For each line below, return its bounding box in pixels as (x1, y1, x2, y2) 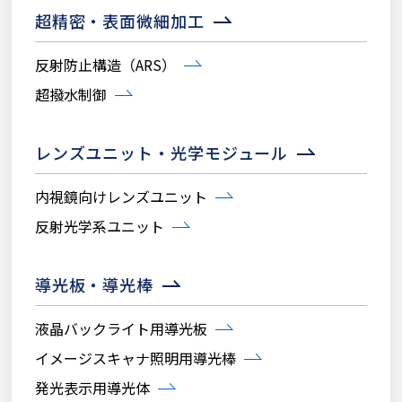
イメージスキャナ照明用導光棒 (34, 346, 236, 369)
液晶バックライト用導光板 (34, 317, 207, 339)
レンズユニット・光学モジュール (34, 140, 289, 164)
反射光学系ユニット (34, 214, 164, 237)
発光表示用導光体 (34, 376, 150, 398)
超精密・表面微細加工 (34, 8, 205, 32)
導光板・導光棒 (34, 272, 154, 296)
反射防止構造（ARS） (34, 53, 176, 75)
